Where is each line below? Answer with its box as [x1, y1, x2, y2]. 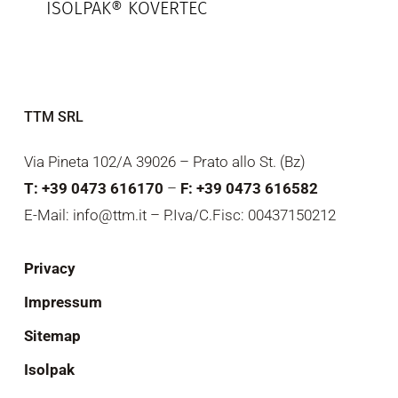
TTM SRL [23, 108, 84, 126]
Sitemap [23, 327, 81, 346]
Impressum [23, 293, 102, 312]
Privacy [23, 259, 76, 278]
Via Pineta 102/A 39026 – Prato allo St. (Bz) [23, 153, 306, 171]
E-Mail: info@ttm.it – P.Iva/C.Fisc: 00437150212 [23, 206, 336, 225]
